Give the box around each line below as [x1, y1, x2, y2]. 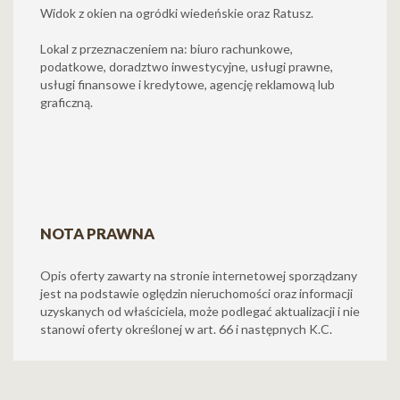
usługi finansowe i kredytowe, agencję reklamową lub [40, 77, 335, 92]
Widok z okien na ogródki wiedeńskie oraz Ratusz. [40, 5, 313, 21]
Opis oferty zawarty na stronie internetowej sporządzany [40, 268, 357, 283]
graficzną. [40, 95, 93, 110]
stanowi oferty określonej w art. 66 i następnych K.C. [40, 321, 332, 337]
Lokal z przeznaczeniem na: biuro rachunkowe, [40, 41, 293, 56]
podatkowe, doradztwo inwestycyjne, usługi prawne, [40, 59, 333, 74]
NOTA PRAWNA [40, 224, 154, 243]
